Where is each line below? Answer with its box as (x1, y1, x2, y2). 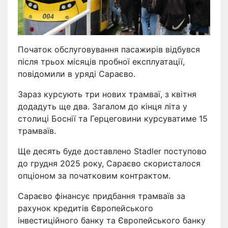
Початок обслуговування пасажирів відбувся (18, 44, 200, 54)
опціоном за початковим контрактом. (18, 170, 170, 181)
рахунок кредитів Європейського (18, 203, 153, 213)
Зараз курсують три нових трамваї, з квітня (18, 89, 196, 99)
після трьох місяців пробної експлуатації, (18, 56, 185, 67)
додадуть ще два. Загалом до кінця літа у (18, 101, 187, 111)
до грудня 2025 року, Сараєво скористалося (18, 158, 201, 168)
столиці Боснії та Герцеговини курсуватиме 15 (18, 113, 208, 124)
